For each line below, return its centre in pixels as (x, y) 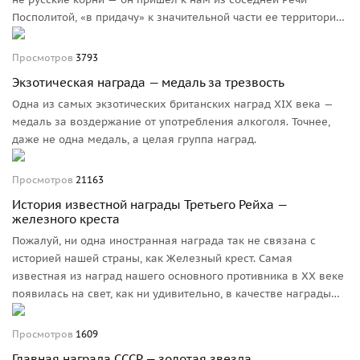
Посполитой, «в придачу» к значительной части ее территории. (178, 18)
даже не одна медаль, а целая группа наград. (134, 140)
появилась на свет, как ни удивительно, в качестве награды (172, 294)
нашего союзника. (60, 312)
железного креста (66, 219)
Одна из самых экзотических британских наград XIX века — (173, 104)
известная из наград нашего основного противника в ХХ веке (178, 276)
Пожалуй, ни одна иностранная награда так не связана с (164, 241)
